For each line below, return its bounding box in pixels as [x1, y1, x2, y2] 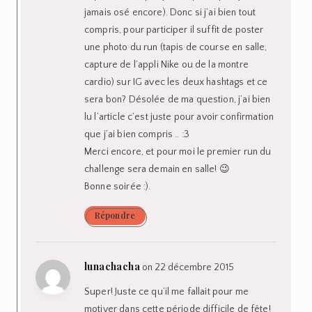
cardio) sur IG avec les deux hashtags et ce [84, 76, 268, 88]
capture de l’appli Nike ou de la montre [84, 58, 249, 70]
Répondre [95, 209, 135, 221]
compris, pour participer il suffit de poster [84, 24, 264, 36]
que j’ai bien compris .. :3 [84, 128, 190, 140]
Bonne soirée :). [84, 180, 151, 192]
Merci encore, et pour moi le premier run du [84, 146, 272, 157]
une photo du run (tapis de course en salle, [84, 41, 267, 53]
